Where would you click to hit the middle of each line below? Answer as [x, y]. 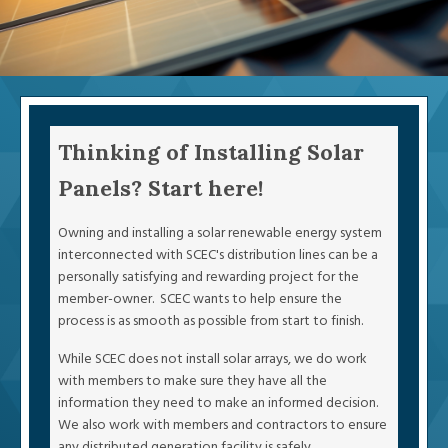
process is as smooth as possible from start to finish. [210, 321]
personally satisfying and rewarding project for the [208, 277]
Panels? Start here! [160, 188]
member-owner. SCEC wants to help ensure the [200, 299]
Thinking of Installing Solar [211, 152]
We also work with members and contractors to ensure [222, 425]
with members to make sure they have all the [192, 381]
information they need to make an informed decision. [219, 403]
